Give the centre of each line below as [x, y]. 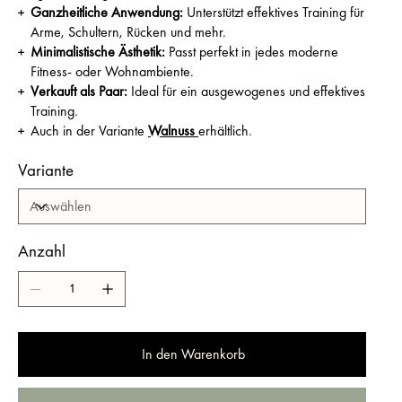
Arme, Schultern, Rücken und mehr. [128, 31]
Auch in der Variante [89, 130]
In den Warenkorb [193, 354]
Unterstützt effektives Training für [274, 12]
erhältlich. [225, 130]
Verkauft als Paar [77, 91]
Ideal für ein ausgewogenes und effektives [246, 91]
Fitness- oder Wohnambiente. [112, 71]
